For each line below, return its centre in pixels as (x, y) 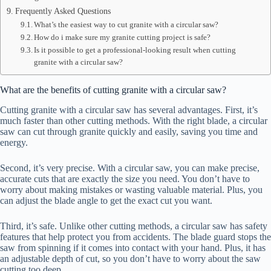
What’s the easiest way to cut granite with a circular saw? (126, 24)
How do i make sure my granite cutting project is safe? (122, 37)
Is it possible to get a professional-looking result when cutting (135, 50)
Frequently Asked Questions (63, 11)
